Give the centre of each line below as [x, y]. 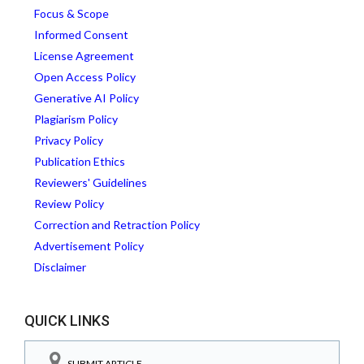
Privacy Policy [69, 140]
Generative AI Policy [87, 98]
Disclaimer [60, 267]
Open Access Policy [85, 77]
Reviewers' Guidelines [91, 182]
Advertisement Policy [89, 246]
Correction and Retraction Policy [117, 225]
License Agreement [84, 56]
